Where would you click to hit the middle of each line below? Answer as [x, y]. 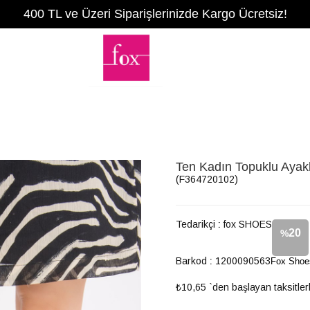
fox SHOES [248, 224]
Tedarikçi [195, 224]
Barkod [191, 261]
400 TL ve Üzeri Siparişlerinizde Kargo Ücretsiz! [155, 14]
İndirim [290, 268]
